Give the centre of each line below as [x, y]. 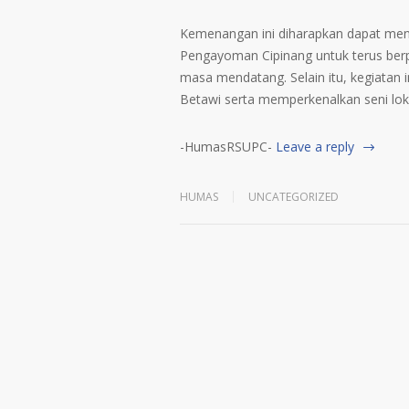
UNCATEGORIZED [294, 197]
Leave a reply [315, 147]
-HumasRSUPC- [226, 147]
